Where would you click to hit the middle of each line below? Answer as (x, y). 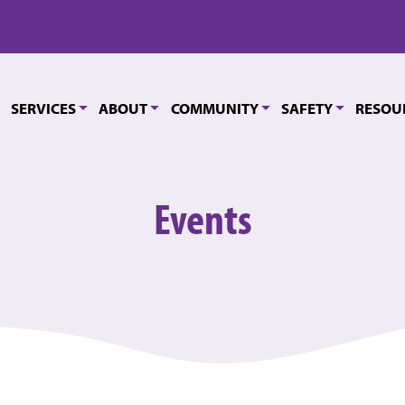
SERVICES (44, 108)
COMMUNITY (214, 108)
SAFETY (306, 108)
